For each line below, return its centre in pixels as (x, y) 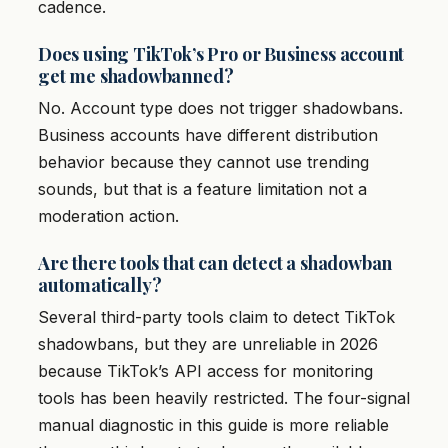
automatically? (100, 285)
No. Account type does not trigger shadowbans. (220, 108)
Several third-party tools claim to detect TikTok (216, 317)
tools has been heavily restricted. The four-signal (224, 398)
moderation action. (108, 216)
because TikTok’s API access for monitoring (205, 371)
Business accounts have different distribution (208, 135)
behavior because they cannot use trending (203, 162)
